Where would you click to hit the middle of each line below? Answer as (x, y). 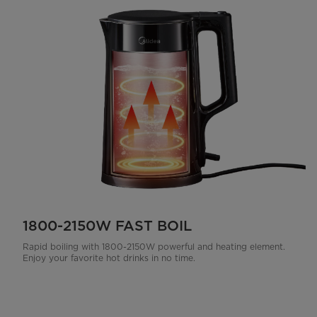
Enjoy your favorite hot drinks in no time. (109, 258)
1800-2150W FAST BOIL (107, 226)
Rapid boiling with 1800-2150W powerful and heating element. (154, 247)
